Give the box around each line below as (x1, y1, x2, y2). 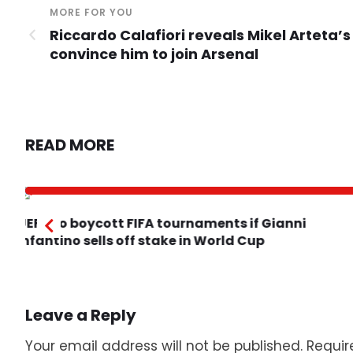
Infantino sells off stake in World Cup (24, 232, 273, 251)
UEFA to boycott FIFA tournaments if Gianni (24, 214, 314, 233)
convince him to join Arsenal (50, 44, 258, 65)
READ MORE (25, 134, 114, 157)
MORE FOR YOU (50, 6, 133, 20)
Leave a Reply (25, 304, 136, 327)
